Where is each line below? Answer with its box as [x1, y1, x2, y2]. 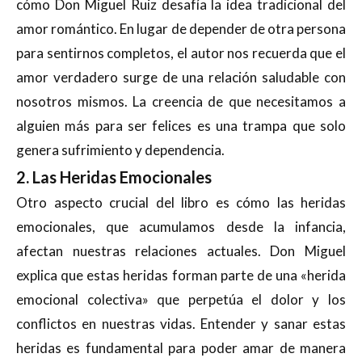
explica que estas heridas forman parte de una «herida [16, 266, 346, 284]
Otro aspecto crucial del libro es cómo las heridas [16, 193, 346, 211]
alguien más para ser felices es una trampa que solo [16, 116, 346, 134]
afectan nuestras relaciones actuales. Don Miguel [16, 242, 346, 259]
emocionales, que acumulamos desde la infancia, [16, 217, 346, 235]
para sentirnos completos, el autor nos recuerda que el [16, 44, 346, 61]
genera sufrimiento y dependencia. [16, 141, 225, 158]
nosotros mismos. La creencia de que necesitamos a [16, 92, 346, 110]
